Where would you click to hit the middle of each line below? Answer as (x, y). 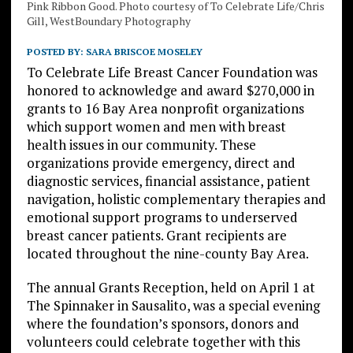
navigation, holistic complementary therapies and (176, 199)
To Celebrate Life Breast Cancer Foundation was (172, 72)
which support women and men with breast (156, 126)
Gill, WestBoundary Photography (108, 20)
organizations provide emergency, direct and (161, 162)
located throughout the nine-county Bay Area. (167, 253)
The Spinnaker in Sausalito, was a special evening (173, 305)
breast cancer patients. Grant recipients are (156, 235)
